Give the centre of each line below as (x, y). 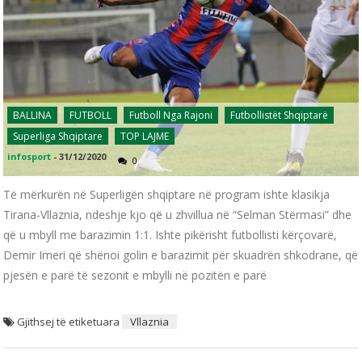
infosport (29, 156)
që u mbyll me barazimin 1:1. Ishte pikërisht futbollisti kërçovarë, (170, 234)
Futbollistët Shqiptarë (280, 115)
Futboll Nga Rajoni (171, 115)
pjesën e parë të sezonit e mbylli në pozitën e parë (135, 275)
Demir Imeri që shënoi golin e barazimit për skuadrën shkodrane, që (181, 255)
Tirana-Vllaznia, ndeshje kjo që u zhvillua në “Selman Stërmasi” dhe (178, 214)
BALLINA (33, 115)
